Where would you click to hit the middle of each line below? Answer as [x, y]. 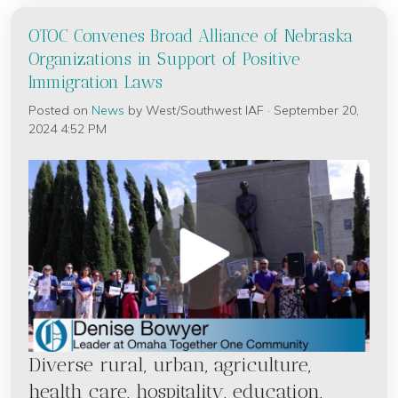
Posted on [60, 110]
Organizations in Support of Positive [164, 59]
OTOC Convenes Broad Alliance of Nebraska [191, 36]
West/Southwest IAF [205, 110]
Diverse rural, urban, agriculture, [170, 365]
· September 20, [311, 110]
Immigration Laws [96, 82]
